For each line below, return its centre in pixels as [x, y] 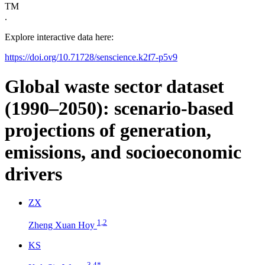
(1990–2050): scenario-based [119, 108]
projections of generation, [108, 130]
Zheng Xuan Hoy [63, 225]
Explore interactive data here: [60, 37]
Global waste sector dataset [114, 86]
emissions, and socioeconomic [123, 152]
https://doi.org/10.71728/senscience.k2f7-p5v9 [91, 57]
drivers [33, 174]
